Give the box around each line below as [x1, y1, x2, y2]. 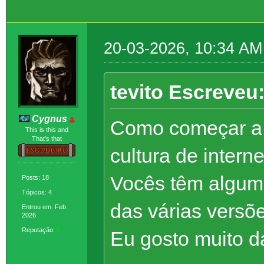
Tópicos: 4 [22, 189, 52, 196]
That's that [31, 134, 62, 142]
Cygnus [31, 113, 67, 124]
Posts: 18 [22, 174, 49, 181]
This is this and [25, 126, 68, 133]
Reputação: [22, 226, 57, 234]
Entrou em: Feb [22, 203, 66, 211]
